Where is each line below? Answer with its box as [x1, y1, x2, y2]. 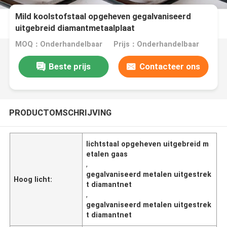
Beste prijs [48, 61, 91, 71]
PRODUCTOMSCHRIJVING [9, 107, 111, 118]
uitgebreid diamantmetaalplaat [15, 23, 135, 33]
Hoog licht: [14, 175, 53, 183]
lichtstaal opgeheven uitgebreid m [86, 139, 209, 148]
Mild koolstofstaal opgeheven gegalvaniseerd [15, 11, 192, 22]
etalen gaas [86, 149, 128, 158]
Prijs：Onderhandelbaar [113, 40, 199, 49]
